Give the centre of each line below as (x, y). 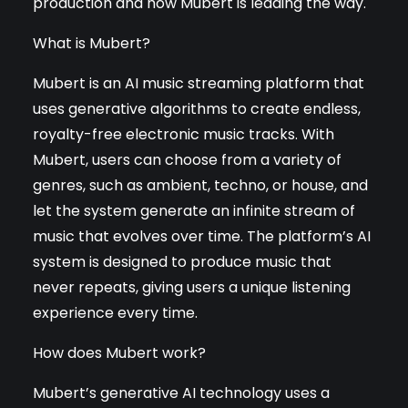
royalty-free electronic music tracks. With (184, 134)
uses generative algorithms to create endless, (197, 108)
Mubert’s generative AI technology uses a (181, 393)
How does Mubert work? (119, 352)
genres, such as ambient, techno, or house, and (200, 185)
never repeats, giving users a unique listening (192, 287)
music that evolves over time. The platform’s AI (202, 236)
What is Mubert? (92, 43)
